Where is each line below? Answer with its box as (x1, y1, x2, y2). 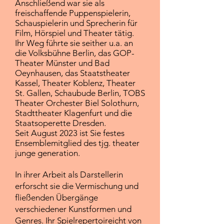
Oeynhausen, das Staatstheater (15, 68, 130, 78)
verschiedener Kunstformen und (15, 204, 131, 214)
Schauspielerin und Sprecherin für (15, 18, 137, 28)
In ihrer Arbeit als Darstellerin (15, 169, 123, 179)
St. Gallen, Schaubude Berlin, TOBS (15, 88, 145, 98)
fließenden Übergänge (15, 192, 98, 202)
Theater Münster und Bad (15, 58, 109, 68)
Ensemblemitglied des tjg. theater (15, 138, 139, 148)
